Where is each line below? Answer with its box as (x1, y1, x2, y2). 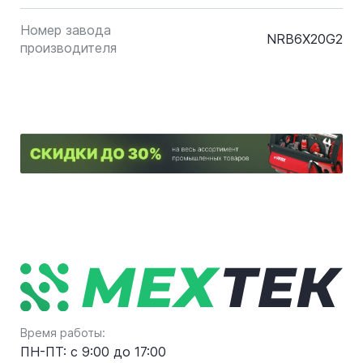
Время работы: (20, 326, 105, 340)
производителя (20, 40, 117, 56)
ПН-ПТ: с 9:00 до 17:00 (20, 344, 166, 361)
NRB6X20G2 (267, 31, 343, 47)
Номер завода (20, 22, 111, 38)
